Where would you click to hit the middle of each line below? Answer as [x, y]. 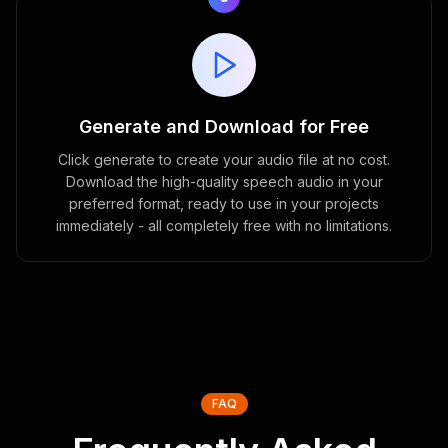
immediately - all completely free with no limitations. [224, 225]
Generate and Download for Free [224, 126]
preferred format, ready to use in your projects [224, 203]
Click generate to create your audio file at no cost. [224, 159]
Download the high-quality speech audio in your [224, 181]
